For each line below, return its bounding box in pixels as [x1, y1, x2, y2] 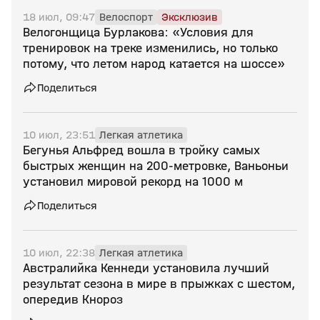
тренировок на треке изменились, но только [23, 41, 278, 56]
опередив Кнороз [23, 292, 123, 307]
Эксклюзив [161, 10, 218, 24]
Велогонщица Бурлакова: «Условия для [23, 25, 254, 40]
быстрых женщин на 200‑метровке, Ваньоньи [23, 159, 289, 174]
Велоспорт [99, 10, 153, 24]
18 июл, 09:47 [23, 10, 95, 24]
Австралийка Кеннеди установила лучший [23, 261, 269, 276]
